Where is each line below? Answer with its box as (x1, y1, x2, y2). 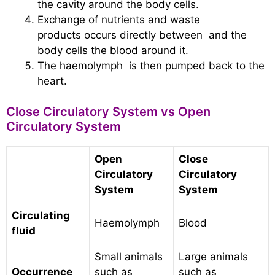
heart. (37, 74, 67, 87)
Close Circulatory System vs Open (6, 104, 211, 119)
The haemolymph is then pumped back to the (37, 59, 265, 72)
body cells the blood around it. (37, 44, 188, 56)
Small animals (95, 250, 163, 263)
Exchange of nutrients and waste (37, 13, 200, 26)
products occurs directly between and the (37, 28, 247, 41)
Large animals (179, 250, 248, 263)
